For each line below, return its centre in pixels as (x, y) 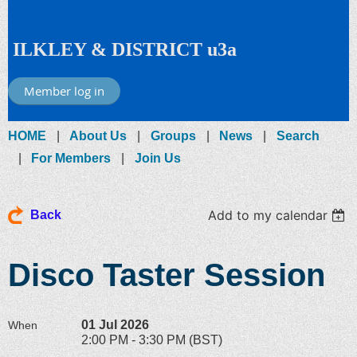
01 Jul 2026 (115, 325)
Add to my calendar (268, 215)
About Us (98, 136)
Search (298, 136)
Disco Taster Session (167, 275)
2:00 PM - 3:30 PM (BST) (152, 340)
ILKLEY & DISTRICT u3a (125, 49)
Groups (173, 136)
